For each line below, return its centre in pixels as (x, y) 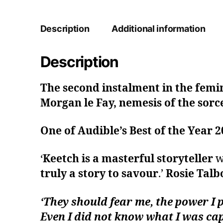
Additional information (159, 28)
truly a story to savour (99, 174)
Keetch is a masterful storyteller (128, 159)
